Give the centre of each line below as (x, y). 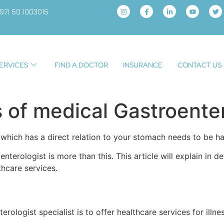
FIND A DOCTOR (81, 65)
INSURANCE (142, 65)
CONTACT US (199, 65)
